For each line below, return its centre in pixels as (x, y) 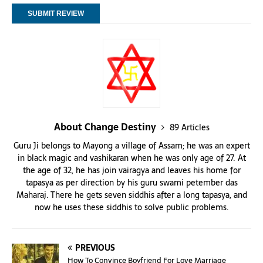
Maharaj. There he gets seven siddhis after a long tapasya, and (131, 195)
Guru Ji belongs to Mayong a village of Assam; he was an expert (131, 146)
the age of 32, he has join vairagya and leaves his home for (131, 171)
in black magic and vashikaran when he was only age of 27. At (131, 158)
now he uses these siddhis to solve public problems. (131, 208)
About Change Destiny (106, 127)
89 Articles (189, 128)
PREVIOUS (95, 248)
